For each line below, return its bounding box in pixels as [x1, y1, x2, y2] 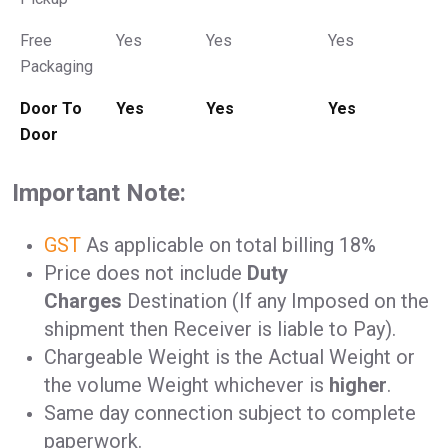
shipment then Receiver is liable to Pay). [44, 317, 396, 342]
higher [329, 373, 387, 398]
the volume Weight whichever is [44, 373, 329, 398]
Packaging [20, 57, 93, 77]
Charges [44, 289, 122, 314]
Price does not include [44, 261, 247, 286]
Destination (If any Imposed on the [122, 289, 429, 314]
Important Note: [12, 179, 186, 208]
